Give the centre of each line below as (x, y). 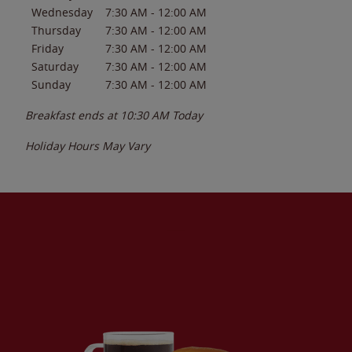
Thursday (56, 30)
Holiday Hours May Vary (88, 145)
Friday (48, 48)
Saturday (55, 66)
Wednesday (62, 12)
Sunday (51, 84)
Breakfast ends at (73, 115)
